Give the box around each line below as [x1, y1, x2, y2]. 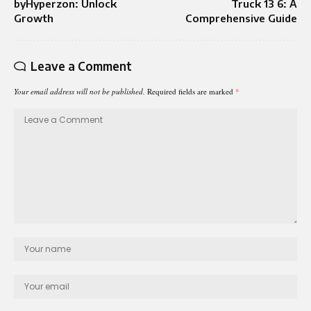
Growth [14, 11, 53, 24]
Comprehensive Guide [185, 11, 297, 24]
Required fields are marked [147, 85, 235, 96]
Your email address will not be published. [14, 85, 145, 96]
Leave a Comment [31, 58, 132, 74]
